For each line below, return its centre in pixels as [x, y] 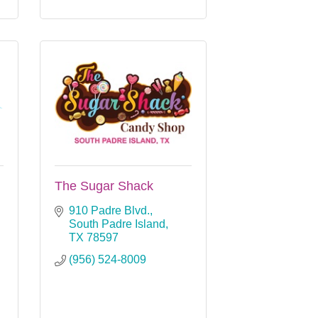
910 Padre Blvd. [109, 210]
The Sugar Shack [104, 186]
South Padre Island [117, 224]
